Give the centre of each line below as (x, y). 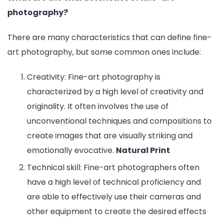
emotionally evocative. (71, 151)
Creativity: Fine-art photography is (94, 77)
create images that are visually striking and (110, 136)
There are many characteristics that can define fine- (109, 37)
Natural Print (143, 151)
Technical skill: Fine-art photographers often (113, 168)
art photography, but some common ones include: (104, 52)
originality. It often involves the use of (98, 107)
